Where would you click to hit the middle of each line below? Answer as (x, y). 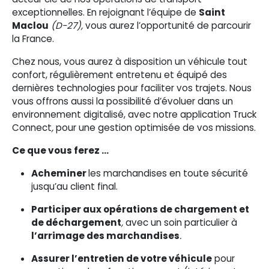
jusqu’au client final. (74, 186)
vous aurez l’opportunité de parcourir (167, 26)
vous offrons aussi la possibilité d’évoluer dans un (122, 101)
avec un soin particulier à (180, 222)
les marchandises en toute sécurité (168, 173)
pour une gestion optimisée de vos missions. (155, 128)
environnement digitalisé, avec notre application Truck (134, 114)
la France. (33, 39)
